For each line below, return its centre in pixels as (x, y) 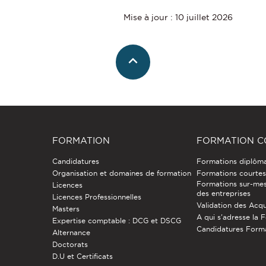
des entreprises (224, 193)
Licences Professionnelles (96, 197)
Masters (66, 208)
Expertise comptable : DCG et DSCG (116, 220)
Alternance (71, 232)
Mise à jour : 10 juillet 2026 (178, 17)
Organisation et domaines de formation (121, 173)
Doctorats (70, 244)
